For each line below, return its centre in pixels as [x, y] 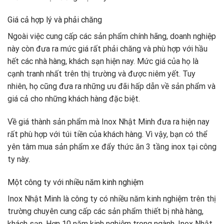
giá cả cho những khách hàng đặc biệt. [74, 99]
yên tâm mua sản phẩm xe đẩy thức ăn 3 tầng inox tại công [112, 147]
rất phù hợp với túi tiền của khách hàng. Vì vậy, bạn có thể [107, 134]
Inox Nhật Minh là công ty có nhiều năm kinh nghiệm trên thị [112, 198]
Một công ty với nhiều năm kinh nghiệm [75, 182]
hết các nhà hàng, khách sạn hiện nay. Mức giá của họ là [103, 61]
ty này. [19, 159]
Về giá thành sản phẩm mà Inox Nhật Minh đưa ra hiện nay [108, 122]
